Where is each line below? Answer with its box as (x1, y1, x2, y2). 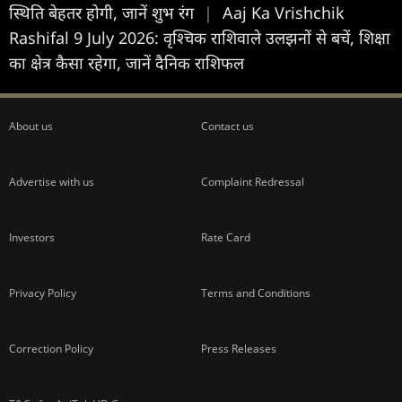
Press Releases (201, 340, 276, 356)
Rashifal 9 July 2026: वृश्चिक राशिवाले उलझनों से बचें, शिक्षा (9, 26, 390, 48)
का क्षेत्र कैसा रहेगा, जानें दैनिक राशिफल (9, 51, 244, 74)
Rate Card (201, 229, 250, 245)
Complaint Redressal (201, 173, 304, 189)
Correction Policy (9, 340, 93, 356)
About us (9, 118, 53, 134)
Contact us (201, 118, 254, 134)
